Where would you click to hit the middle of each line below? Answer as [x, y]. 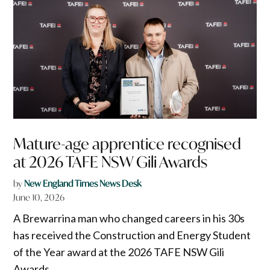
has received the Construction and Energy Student [132, 235]
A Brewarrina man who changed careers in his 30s [129, 218]
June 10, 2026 [39, 197]
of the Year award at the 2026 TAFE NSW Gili [119, 252]
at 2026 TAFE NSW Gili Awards [111, 162]
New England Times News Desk [83, 183]
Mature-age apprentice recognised [127, 143]
